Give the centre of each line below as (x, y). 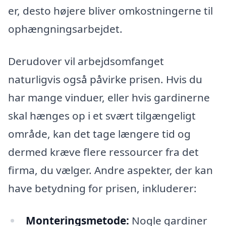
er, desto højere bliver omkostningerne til (110, 11)
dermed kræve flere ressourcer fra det (103, 152)
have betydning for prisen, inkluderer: (102, 188)
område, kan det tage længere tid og (99, 134)
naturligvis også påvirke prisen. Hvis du (105, 79)
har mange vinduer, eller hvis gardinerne (109, 98)
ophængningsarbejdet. (65, 29)
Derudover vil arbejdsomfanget (86, 61)
